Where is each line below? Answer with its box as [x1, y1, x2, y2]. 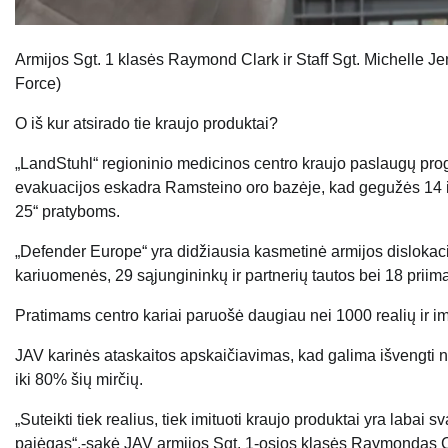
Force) [15, 75, 61, 93]
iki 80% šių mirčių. [15, 371, 143, 389]
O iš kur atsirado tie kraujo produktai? [15, 115, 278, 133]
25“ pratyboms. [15, 203, 120, 221]
